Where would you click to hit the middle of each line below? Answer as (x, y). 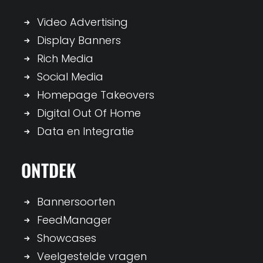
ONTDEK (49, 170)
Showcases (67, 238)
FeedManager (74, 220)
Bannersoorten (76, 202)
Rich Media (65, 58)
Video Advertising (82, 22)
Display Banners (79, 40)
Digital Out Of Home (89, 113)
